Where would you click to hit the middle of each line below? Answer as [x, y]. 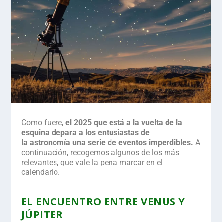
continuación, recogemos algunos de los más [100, 153]
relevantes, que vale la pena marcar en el [92, 163]
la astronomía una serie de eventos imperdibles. [107, 143]
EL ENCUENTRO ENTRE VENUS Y [103, 201]
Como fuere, [43, 123]
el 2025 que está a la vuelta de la [124, 123]
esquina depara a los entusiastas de [85, 133]
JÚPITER [42, 214]
